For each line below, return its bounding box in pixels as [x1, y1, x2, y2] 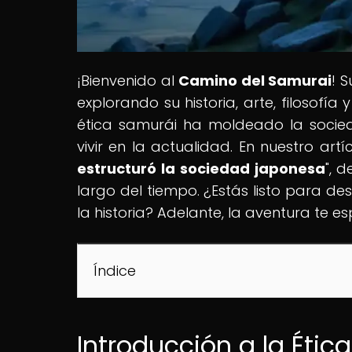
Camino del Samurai [178, 70, 332, 90]
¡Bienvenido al [77, 70, 179, 90]
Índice [93, 260, 136, 280]
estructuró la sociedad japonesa [77, 158, 325, 178]
